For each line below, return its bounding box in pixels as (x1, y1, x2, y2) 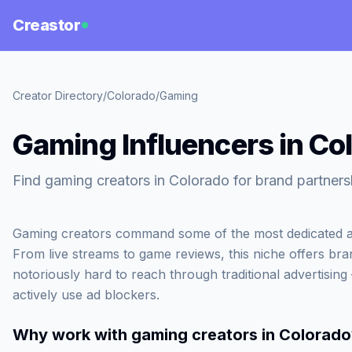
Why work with (13, 325, 131, 344)
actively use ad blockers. (13, 287, 159, 302)
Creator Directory (13, 89, 103, 102)
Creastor (13, 16, 80, 35)
